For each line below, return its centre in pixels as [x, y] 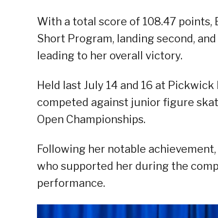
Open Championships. [91, 119]
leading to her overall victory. [110, 56]
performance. [71, 183]
